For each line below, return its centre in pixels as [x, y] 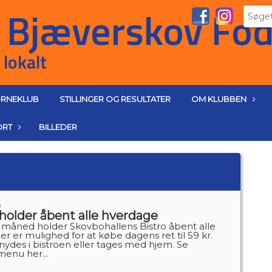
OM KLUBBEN [219, 99]
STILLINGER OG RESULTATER [115, 99]
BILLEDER [58, 127]
